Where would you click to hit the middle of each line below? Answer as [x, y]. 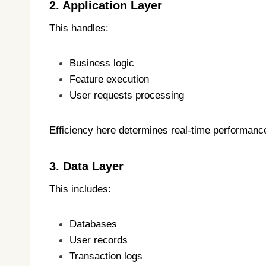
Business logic [102, 64]
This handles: [79, 28]
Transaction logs [106, 256]
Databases [93, 224]
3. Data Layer [86, 167]
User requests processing [127, 96]
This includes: [80, 189]
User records [99, 240]
